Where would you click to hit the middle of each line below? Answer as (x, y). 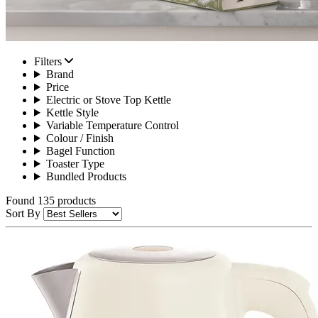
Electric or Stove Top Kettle (108, 100)
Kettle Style (72, 113)
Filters (49, 61)
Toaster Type (75, 164)
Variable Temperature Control (112, 125)
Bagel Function (80, 151)
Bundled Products (86, 176)
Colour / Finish (79, 138)
